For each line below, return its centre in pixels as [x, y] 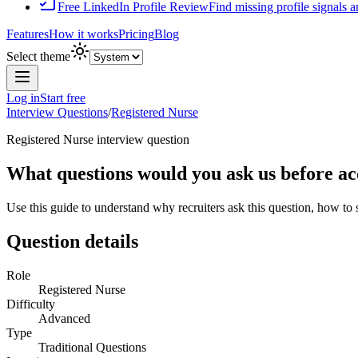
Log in [23, 98]
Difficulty [31, 304]
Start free [63, 98]
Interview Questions [57, 112]
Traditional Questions [92, 347]
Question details [72, 241]
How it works [84, 34]
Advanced [64, 318]
